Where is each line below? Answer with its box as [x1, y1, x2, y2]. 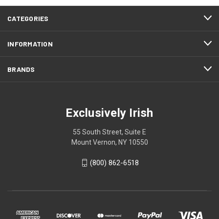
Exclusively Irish [66, 106, 153, 120]
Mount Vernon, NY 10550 [71, 138, 148, 146]
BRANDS [7, 65, 35, 73]
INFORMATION [7, 39, 53, 48]
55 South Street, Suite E [73, 128, 146, 136]
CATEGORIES [7, 14, 49, 22]
